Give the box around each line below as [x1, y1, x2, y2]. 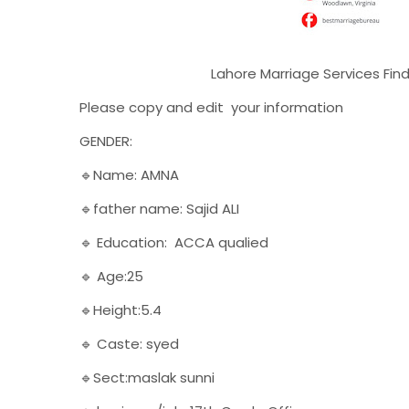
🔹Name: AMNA [79, 165, 179, 184]
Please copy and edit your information [79, 98, 347, 117]
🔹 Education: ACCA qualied [79, 233, 268, 252]
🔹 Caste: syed [79, 334, 179, 353]
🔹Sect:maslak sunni [79, 368, 215, 387]
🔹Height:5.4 [79, 300, 162, 320]
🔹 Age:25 [79, 267, 143, 286]
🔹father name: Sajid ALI [79, 199, 239, 218]
